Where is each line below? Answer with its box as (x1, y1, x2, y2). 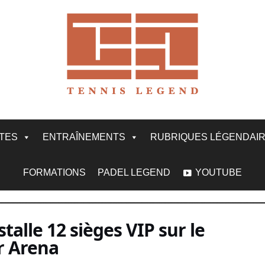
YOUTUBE (195, 167, 242, 177)
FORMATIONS (23, 167, 86, 177)
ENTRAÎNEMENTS (43, 131, 125, 142)
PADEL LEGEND (98, 167, 170, 177)
